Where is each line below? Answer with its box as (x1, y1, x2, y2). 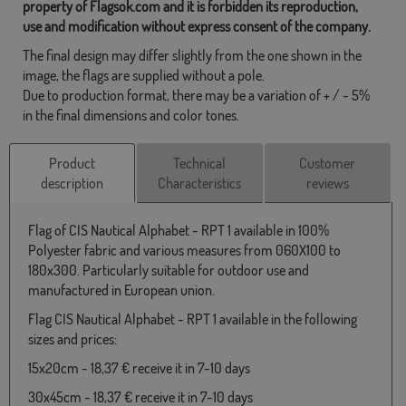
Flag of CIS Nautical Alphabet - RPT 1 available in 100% (28, 221, 329, 240)
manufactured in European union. (28, 281, 215, 300)
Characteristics (158, 174, 242, 193)
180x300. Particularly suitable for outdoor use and (28, 261, 309, 280)
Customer (299, 154, 356, 173)
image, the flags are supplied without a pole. (23, 66, 265, 85)
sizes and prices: (28, 330, 117, 349)
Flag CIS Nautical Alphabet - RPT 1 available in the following (28, 310, 357, 329)
